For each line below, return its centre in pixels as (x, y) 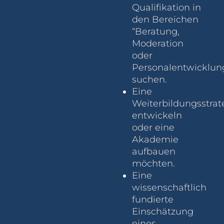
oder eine (153, 127)
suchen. (149, 79)
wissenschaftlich (169, 187)
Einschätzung (163, 211)
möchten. (153, 163)
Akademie (155, 139)
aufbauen (154, 151)
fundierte (153, 199)
